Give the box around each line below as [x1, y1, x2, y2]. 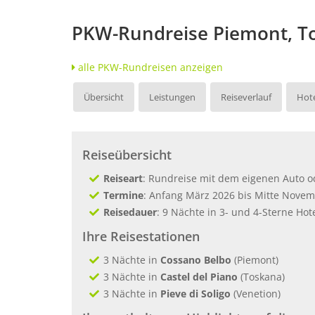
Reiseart [103, 172, 143, 185]
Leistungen [149, 91, 195, 103]
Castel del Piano [160, 270, 240, 283]
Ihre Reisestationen [82, 228, 200, 245]
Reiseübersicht [82, 146, 172, 163]
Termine [103, 188, 143, 202]
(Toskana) [240, 270, 285, 283]
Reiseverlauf [221, 91, 271, 103]
